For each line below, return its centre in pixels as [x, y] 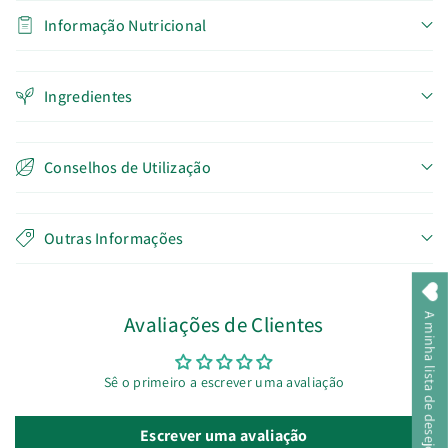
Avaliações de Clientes [224, 324]
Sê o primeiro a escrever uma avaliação [224, 381]
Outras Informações [114, 238]
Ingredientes [88, 96]
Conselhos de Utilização [127, 167]
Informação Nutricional [125, 25]
